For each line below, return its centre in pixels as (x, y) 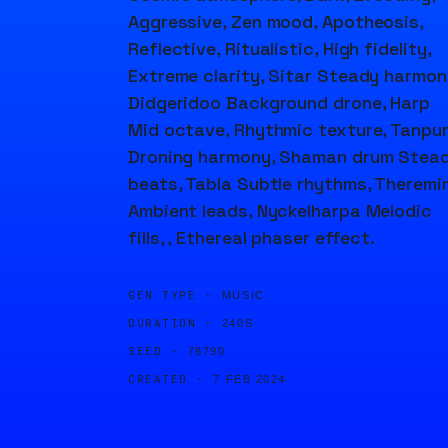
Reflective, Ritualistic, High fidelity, (279, 48)
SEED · (154, 351)
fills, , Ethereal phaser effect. (252, 237)
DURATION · (171, 323)
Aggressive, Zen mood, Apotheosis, (276, 21)
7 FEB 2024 (249, 379)
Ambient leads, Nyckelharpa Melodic (280, 210)
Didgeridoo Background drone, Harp (279, 102)
